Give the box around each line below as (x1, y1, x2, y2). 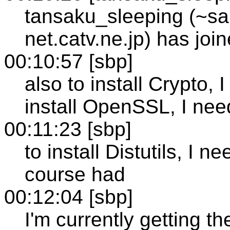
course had (25, 163, 125, 185)
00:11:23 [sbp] (4, 118, 131, 140)
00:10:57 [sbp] (4, 50, 133, 72)
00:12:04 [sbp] (4, 185, 133, 208)
